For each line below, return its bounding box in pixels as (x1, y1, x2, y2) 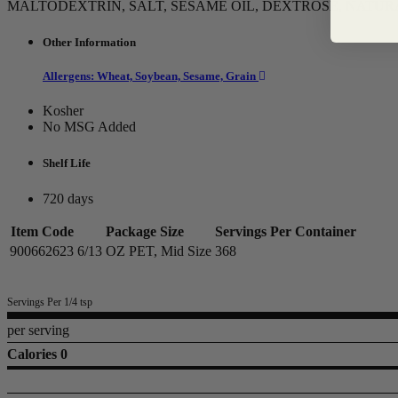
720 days (43, 190, 93, 206)
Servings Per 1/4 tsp (7, 295, 92, 308)
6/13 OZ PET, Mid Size (77, 243, 211, 259)
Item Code (10, 223, 74, 239)
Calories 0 (7, 346, 68, 362)
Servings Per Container (215, 223, 356, 239)
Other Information (43, 35, 136, 49)
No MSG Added (43, 119, 136, 135)
